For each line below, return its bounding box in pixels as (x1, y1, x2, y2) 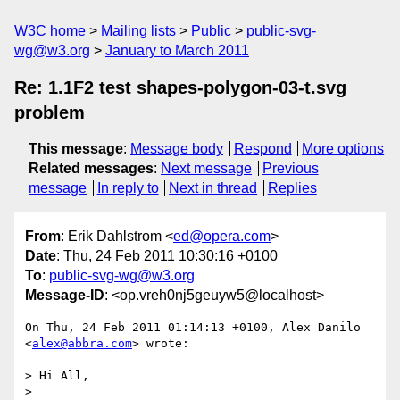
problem (14, 103, 85, 122)
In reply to (96, 180, 159, 196)
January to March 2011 (105, 43, 249, 58)
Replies (267, 180, 317, 196)
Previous (262, 161, 319, 176)
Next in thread (169, 180, 258, 196)
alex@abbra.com (32, 337, 132, 351)
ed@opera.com (173, 229, 271, 245)
